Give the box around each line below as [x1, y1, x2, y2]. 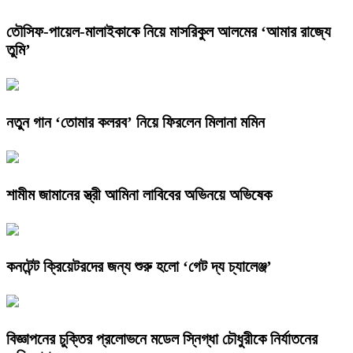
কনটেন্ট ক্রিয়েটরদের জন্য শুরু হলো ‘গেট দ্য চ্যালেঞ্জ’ [6, 258, 272, 276]
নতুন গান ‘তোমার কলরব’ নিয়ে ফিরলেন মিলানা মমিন [6, 113, 265, 131]
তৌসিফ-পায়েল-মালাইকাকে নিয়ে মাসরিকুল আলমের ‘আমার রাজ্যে [6, 22, 331, 40]
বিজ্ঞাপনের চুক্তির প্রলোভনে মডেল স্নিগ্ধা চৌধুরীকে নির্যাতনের [6, 330, 318, 348]
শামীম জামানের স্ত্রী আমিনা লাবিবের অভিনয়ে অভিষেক [6, 185, 272, 203]
